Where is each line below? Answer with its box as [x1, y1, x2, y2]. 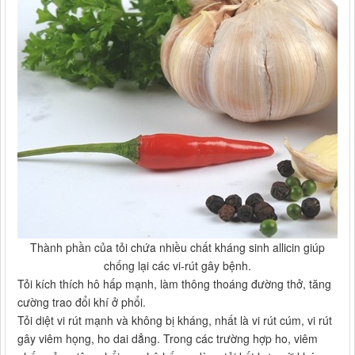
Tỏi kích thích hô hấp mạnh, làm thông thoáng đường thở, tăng [17, 276, 331, 292]
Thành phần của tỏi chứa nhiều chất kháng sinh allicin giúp [30, 239, 325, 256]
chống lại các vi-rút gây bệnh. [104, 258, 251, 274]
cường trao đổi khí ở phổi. [17, 294, 146, 311]
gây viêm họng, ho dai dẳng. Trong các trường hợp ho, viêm [17, 330, 318, 347]
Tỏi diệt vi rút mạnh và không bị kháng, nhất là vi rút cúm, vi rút [17, 312, 332, 329]
